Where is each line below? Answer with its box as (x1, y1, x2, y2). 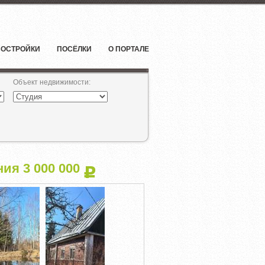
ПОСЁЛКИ (57, 45, 92, 53)
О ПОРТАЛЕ (108, 45, 149, 53)
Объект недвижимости (13, 78, 89, 86)
